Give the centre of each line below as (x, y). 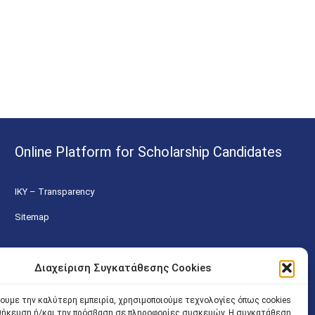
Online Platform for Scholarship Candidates (148, 152)
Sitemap (32, 217)
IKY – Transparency (54, 192)
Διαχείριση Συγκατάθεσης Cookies (123, 268)
